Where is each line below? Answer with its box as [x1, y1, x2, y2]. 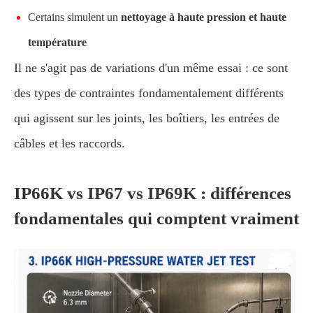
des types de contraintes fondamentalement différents [14, 86, 284, 100]
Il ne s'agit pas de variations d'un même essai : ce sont [14, 61, 288, 75]
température [28, 36, 87, 48]
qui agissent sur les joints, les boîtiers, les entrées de [14, 111, 279, 125]
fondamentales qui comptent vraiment [14, 209, 299, 228]
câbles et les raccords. [14, 136, 125, 150]
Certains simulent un [28, 11, 121, 23]
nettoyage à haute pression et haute [121, 11, 286, 23]
